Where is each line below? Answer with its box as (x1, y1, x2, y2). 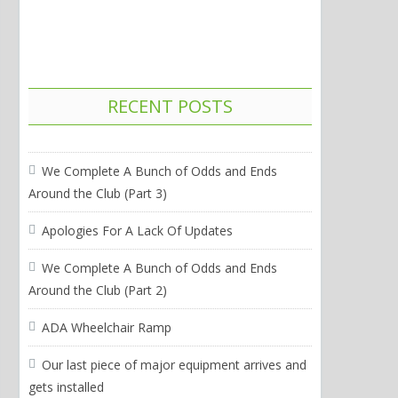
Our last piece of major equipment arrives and (41, 356, 306, 373)
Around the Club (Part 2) (28, 282, 167, 298)
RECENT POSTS (107, 94, 233, 118)
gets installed (28, 378, 104, 395)
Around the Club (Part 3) (28, 185, 167, 202)
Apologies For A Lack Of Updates (41, 222, 233, 239)
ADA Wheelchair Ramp (41, 319, 171, 336)
